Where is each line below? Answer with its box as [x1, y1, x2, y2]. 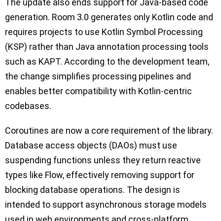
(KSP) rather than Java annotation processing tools [5, 41, 209, 52]
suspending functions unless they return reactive [5, 155, 201, 166]
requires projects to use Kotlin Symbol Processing [5, 27, 203, 37]
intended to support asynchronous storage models [5, 199, 207, 210]
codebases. [5, 101, 51, 111]
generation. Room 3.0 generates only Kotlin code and [5, 12, 213, 23]
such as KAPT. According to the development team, [5, 56, 209, 67]
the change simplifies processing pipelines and [5, 71, 191, 82]
